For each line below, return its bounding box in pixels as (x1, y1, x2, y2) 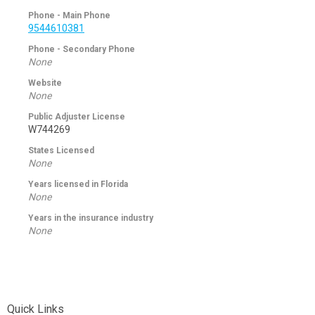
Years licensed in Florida (28, 179, 128, 189)
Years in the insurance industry (28, 213, 153, 223)
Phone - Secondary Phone (28, 44, 135, 54)
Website (28, 78, 62, 88)
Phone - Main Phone (28, 11, 110, 20)
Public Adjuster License (28, 112, 125, 122)
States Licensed (28, 146, 94, 155)
